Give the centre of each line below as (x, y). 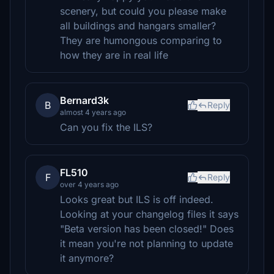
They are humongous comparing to (141, 40)
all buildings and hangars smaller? (138, 26)
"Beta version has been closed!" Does (147, 229)
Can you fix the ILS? (106, 127)
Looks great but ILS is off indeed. (137, 199)
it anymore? (87, 258)
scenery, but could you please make (143, 11)
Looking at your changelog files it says (149, 214)
